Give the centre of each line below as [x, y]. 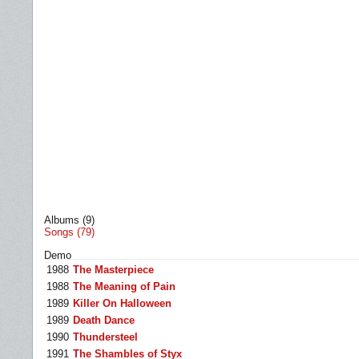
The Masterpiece [113, 270]
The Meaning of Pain [124, 286]
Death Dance [104, 320]
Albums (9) [69, 220]
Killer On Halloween [122, 303]
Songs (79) [69, 232]
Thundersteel [105, 337]
